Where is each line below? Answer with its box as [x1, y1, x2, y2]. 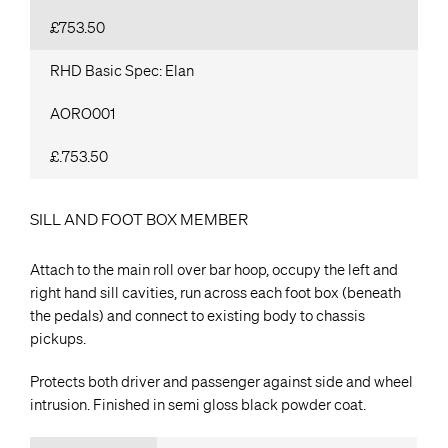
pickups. [30, 330, 86, 349]
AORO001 [50, 104, 115, 123]
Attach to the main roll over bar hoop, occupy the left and [30, 261, 398, 280]
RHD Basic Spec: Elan [50, 61, 194, 80]
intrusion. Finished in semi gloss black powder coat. [30, 396, 366, 415]
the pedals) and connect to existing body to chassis [30, 307, 365, 326]
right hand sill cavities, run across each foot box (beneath [30, 284, 401, 303]
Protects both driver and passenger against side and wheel [30, 373, 413, 392]
